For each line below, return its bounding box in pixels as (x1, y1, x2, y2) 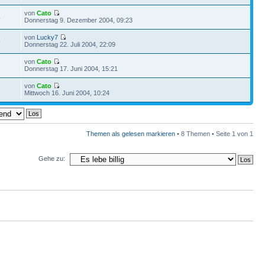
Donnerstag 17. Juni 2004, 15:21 (24, 64, 118, 72)
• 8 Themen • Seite (175, 130, 232, 137)
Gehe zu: (38, 155, 65, 163)
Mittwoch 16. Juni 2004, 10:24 (24, 89, 110, 96)
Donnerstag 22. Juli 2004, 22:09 (24, 40, 116, 48)
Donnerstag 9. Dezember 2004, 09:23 (24, 16, 133, 24)
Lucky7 (37, 33, 59, 41)
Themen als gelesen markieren (86, 130, 175, 137)
